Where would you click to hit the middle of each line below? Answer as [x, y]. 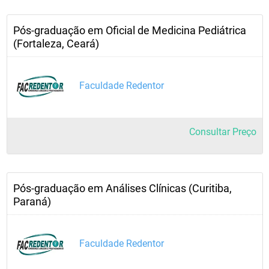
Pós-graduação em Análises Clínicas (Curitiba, [122, 188]
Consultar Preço [223, 132]
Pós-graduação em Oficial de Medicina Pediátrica [130, 30]
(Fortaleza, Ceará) [56, 44]
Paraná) [32, 201]
